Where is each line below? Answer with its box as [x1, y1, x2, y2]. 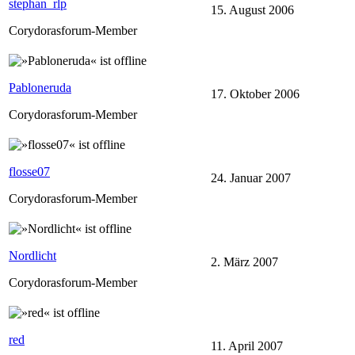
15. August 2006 [211, 2, 294, 17]
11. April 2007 [211, 338, 283, 353]
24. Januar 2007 [211, 170, 291, 185]
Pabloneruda [9, 80, 71, 94]
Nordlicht [9, 248, 56, 262]
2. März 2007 [211, 254, 278, 269]
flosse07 [9, 164, 50, 178]
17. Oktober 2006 [211, 86, 300, 101]
